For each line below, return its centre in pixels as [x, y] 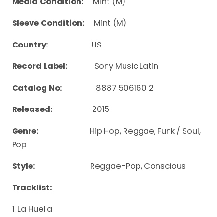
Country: [52, 45]
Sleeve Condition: [48, 23]
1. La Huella [32, 209]
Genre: [51, 131]
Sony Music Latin [126, 66]
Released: [52, 109]
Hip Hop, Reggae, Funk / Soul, [145, 131]
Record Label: [53, 66]
